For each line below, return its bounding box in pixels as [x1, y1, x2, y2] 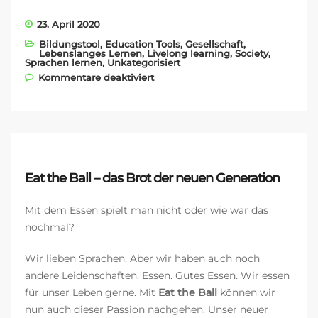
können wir [217, 286, 275, 300]
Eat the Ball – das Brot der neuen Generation [25, 170, 280, 187]
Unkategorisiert [107, 57, 180, 69]
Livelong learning [147, 48, 230, 60]
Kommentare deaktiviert [38, 72, 154, 84]
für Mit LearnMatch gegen [153, 71, 277, 83]
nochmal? [25, 221, 75, 234]
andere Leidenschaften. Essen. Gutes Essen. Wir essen [25, 269, 290, 283]
